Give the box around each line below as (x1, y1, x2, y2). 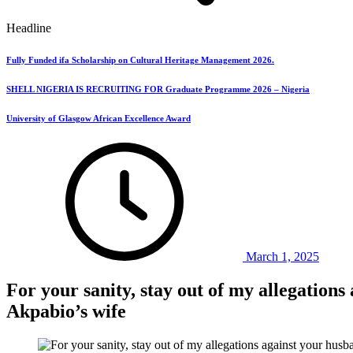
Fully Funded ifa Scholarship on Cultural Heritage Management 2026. (6, 54, 274, 65)
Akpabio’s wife (6, 300, 126, 321)
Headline (6, 21, 51, 35)
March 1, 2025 (246, 249, 319, 263)
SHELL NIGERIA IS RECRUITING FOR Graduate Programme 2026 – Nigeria (6, 84, 310, 94)
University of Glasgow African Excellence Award (6, 113, 191, 123)
